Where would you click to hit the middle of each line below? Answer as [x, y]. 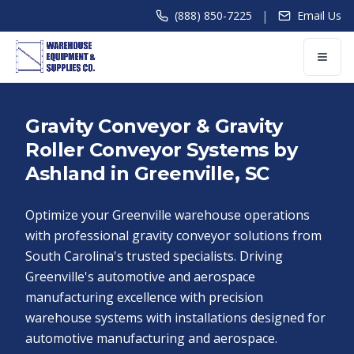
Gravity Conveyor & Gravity [154, 126]
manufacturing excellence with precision [144, 297]
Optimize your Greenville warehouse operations [168, 215]
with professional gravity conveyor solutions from [173, 235]
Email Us [319, 15]
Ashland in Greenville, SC [147, 173]
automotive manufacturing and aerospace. [151, 338]
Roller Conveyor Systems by [162, 150]
